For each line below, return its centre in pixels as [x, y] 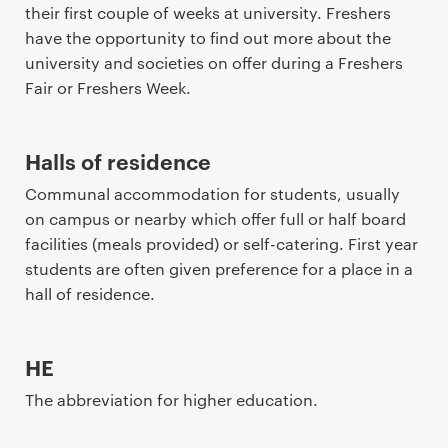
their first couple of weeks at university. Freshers [208, 12]
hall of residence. [90, 293]
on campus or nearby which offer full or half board [215, 218]
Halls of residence [118, 160]
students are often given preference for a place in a [219, 268]
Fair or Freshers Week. [108, 87]
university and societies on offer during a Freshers [214, 62]
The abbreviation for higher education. [171, 399]
